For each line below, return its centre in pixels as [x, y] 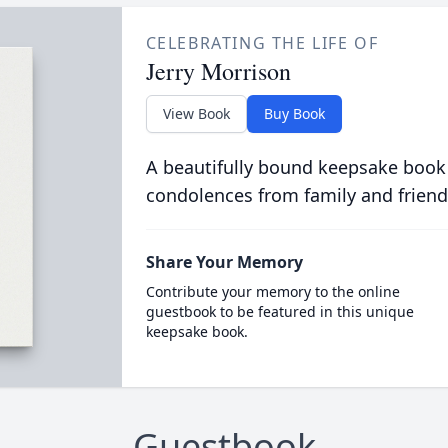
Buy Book [294, 113]
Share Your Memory [224, 262]
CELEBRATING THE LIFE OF [262, 43]
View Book [196, 113]
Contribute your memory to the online [272, 291]
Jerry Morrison [218, 71]
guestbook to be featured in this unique [279, 311]
